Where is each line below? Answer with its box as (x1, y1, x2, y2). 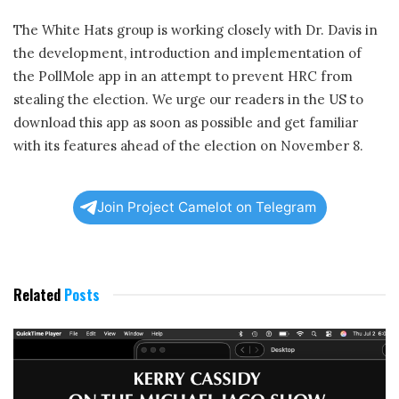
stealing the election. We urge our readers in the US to (13, 91, 363, 109)
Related (13, 284, 61, 306)
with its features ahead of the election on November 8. (13, 137, 363, 155)
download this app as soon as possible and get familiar (13, 114, 358, 132)
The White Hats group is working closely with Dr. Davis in (13, 21, 378, 39)
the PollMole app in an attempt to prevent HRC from (13, 68, 353, 85)
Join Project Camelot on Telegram (96, 198, 316, 216)
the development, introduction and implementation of (13, 45, 362, 62)
